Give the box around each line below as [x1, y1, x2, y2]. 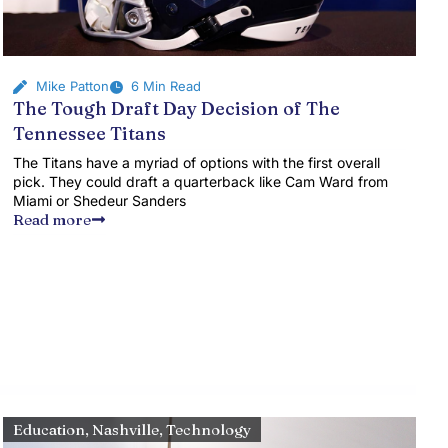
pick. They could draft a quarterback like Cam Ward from [13, 173, 389, 190]
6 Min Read [131, 78, 202, 94]
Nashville [92, 420, 160, 439]
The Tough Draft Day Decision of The [13, 97, 341, 120]
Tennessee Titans [13, 122, 167, 145]
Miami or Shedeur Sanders [13, 192, 187, 209]
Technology [166, 420, 252, 439]
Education [13, 420, 86, 439]
